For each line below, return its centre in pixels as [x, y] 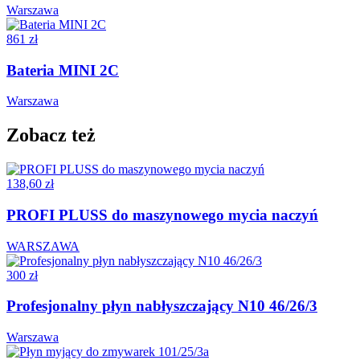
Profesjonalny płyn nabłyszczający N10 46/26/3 [162, 306]
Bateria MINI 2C [63, 70]
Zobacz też [51, 135]
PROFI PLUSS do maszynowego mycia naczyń [162, 215]
